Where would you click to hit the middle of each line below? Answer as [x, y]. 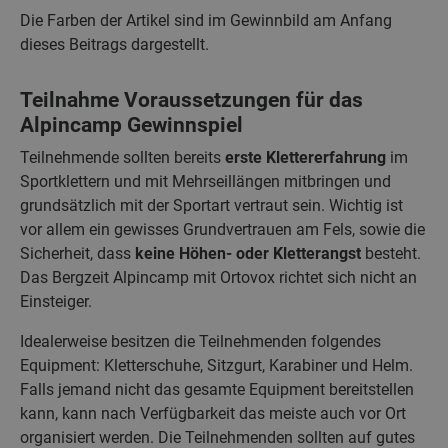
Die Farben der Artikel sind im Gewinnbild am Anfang [206, 20]
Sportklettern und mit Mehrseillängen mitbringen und [205, 181]
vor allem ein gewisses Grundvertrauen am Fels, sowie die [222, 229]
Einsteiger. [56, 301]
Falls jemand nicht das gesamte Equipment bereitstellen [217, 389]
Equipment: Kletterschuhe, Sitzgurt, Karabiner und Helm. [216, 365]
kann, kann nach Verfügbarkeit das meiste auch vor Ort [213, 413]
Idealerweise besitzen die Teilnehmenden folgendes [200, 341]
